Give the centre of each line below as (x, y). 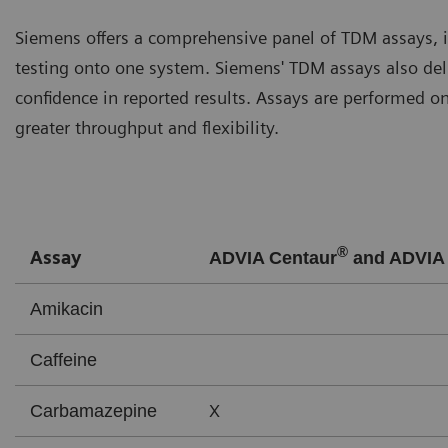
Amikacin (66, 308)
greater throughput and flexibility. (147, 127)
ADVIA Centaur (273, 257)
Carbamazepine (93, 410)
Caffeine (63, 359)
